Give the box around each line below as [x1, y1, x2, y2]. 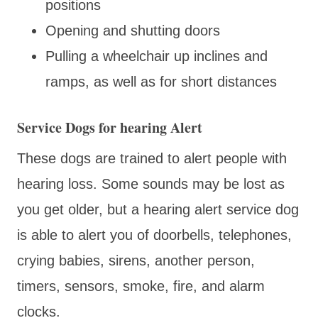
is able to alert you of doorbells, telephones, [17, 226, 292, 243]
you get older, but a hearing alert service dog [17, 201, 299, 217]
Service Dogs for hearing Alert [17, 116, 202, 138]
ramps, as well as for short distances [45, 73, 277, 89]
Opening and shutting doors [45, 22, 224, 38]
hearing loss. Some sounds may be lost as [17, 175, 285, 192]
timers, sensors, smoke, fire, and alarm [17, 278, 265, 294]
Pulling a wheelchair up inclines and [45, 48, 268, 64]
